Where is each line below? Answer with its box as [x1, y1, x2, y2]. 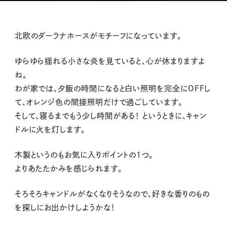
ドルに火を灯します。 [14, 126, 85, 134]
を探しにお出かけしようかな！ [14, 203, 115, 211]
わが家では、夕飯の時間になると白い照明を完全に [14, 85, 188, 93]
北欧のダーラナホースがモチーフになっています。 [14, 32, 181, 40]
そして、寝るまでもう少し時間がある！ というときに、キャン [14, 112, 207, 120]
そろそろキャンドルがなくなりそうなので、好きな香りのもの [14, 190, 210, 198]
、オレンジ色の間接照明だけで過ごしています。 [22, 98, 182, 106]
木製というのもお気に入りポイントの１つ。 [14, 150, 153, 159]
